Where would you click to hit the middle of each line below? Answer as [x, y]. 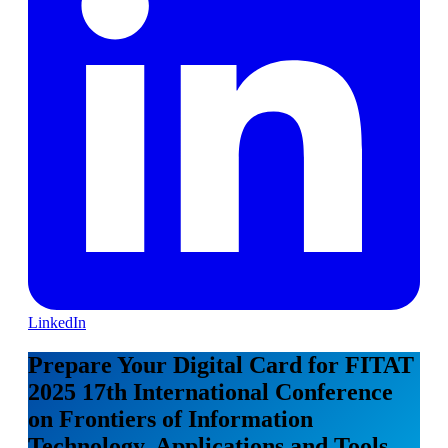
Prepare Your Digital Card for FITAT [221, 364]
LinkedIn [57, 322]
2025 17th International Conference [210, 391]
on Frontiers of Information [170, 418]
